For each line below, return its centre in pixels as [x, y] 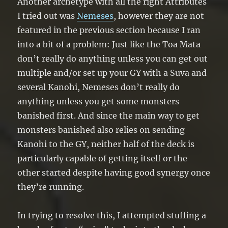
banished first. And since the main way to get [109, 116]
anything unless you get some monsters [98, 102]
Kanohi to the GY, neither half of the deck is [106, 144]
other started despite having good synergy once [114, 173]
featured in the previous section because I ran [109, 30]
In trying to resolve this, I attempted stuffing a [112, 216]
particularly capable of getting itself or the [103, 159]
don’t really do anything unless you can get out [113, 59]
